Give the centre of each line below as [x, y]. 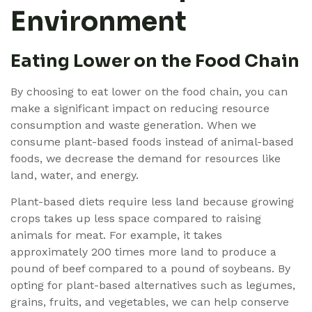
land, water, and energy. [75, 175]
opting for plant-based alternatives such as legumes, [153, 286]
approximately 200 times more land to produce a [143, 252]
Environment [99, 22]
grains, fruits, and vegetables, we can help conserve [150, 302]
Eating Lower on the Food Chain [155, 61]
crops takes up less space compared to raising [136, 219]
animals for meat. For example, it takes [116, 235]
